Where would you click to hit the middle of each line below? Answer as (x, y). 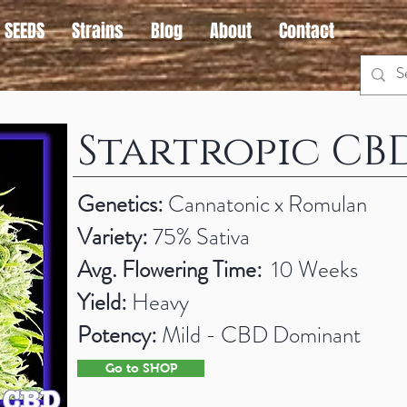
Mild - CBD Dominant (259, 335)
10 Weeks (310, 270)
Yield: (102, 303)
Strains (98, 31)
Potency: (117, 335)
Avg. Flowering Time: (170, 270)
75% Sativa (199, 237)
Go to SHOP (141, 368)
